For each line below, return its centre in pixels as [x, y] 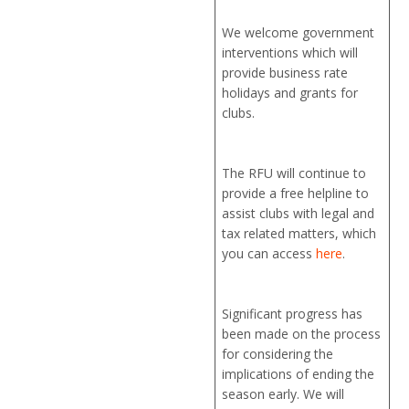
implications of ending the [299, 374]
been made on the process [302, 334]
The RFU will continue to [294, 173]
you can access [269, 254]
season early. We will [283, 394]
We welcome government [299, 33]
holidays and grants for [290, 93]
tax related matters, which [299, 234]
